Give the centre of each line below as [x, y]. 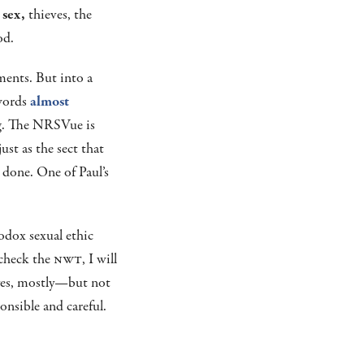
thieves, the [58, 15]
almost [49, 102]
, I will [100, 259]
